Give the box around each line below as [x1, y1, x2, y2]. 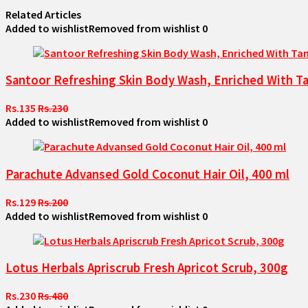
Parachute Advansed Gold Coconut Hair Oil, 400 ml [5, 166, 289, 182]
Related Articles [5, 7, 81, 21]
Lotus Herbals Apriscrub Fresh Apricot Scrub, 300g [5, 260, 288, 276]
